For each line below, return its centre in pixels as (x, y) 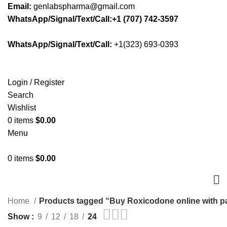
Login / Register (36, 82)
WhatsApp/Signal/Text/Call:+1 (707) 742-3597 (93, 19)
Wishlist (22, 108)
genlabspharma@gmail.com (83, 6)
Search (21, 95)
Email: (20, 6)
